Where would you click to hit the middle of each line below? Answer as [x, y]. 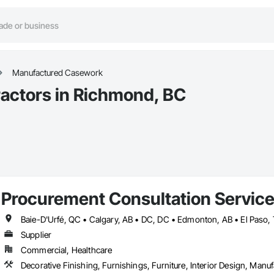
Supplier [36, 235]
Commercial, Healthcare [66, 250]
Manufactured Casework [57, 73]
